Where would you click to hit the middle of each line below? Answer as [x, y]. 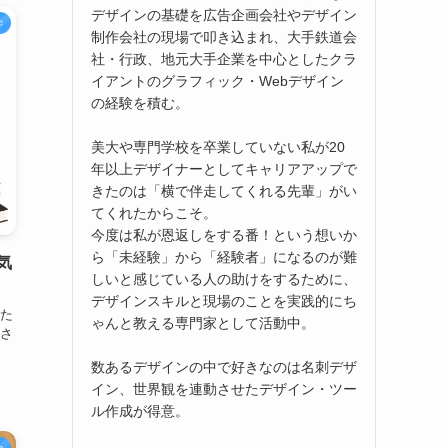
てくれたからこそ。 [154, 213]
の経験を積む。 [140, 103]
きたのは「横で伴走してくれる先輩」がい [224, 191]
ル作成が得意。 [140, 411]
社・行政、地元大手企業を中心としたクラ [224, 59]
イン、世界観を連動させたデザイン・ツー [224, 389]
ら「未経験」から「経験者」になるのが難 [224, 257]
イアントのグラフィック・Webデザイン [217, 81]
